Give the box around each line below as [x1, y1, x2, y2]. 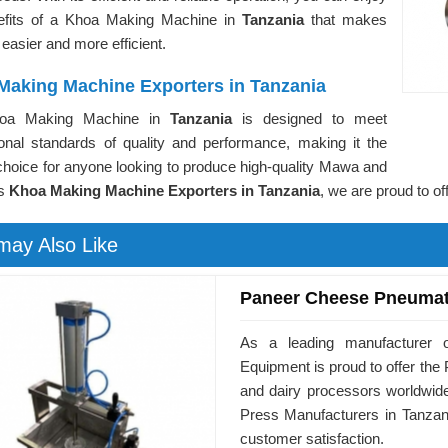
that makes [311, 11, 387, 28]
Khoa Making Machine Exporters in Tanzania [9, 182, 320, 199]
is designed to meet [242, 110, 387, 127]
